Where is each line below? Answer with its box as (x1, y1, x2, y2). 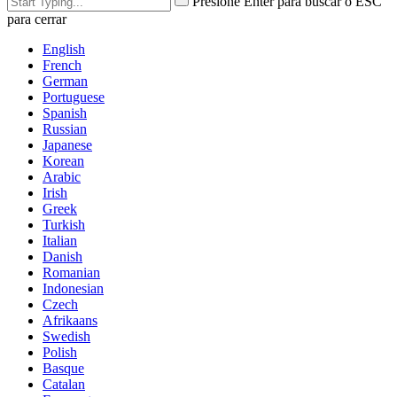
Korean (43, 152, 84, 168)
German (43, 73, 88, 89)
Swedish (43, 328, 90, 344)
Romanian (43, 264, 100, 280)
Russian (43, 121, 87, 136)
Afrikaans (43, 312, 97, 328)
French (43, 57, 82, 73)
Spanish (43, 105, 87, 121)
